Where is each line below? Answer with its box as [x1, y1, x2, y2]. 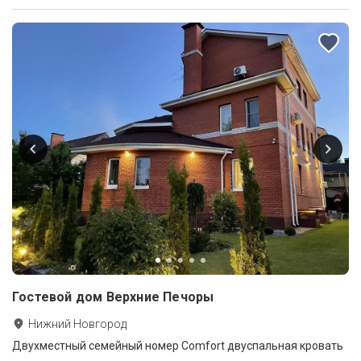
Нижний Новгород [28, 317, 127, 331]
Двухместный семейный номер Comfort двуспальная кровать [12, 339, 343, 353]
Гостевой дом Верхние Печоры [12, 289, 214, 305]
